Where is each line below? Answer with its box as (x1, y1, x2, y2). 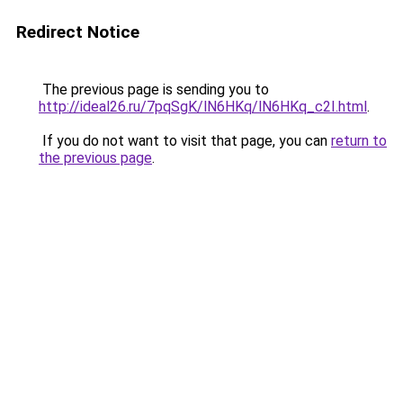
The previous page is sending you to (39, 81, 269, 98)
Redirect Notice (16, 22, 139, 42)
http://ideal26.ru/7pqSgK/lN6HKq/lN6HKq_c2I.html (39, 98, 367, 115)
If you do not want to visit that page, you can (39, 132, 331, 149)
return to (331, 132, 387, 149)
